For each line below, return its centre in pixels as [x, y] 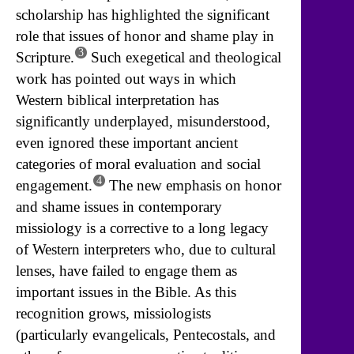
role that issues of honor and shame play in [145, 36]
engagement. [54, 185]
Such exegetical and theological [184, 57]
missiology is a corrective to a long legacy [142, 228]
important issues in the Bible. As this [126, 292]
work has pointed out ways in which [126, 78]
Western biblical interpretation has [117, 100]
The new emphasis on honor [193, 185]
